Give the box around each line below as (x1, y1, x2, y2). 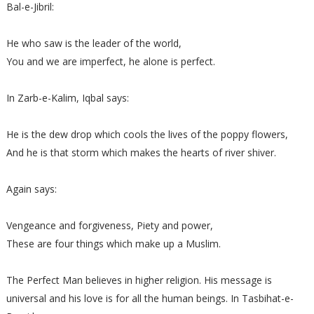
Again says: (6, 182, 57, 196)
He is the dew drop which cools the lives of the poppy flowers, (6, 128, 288, 141)
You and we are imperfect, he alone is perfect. (6, 55, 215, 68)
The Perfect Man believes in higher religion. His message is (6, 273, 272, 287)
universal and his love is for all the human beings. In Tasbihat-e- (6, 292, 294, 305)
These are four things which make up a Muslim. (6, 237, 221, 250)
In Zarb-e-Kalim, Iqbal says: (6, 91, 129, 104)
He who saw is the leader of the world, (6, 36, 182, 50)
